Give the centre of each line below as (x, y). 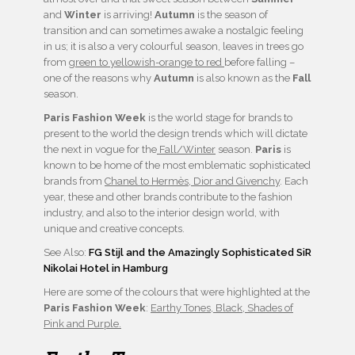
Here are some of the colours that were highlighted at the (177, 292)
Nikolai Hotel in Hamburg (106, 269)
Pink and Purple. (82, 324)
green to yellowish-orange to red (147, 63)
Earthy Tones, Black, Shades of (222, 308)
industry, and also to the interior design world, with (162, 213)
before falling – (260, 63)
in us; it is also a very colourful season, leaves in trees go (174, 47)
